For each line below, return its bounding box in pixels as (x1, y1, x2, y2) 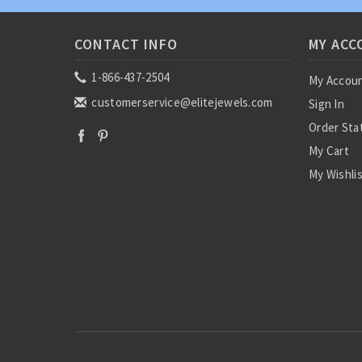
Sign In (308, 96, 345, 112)
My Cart (308, 143, 350, 158)
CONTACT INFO (74, 35, 178, 53)
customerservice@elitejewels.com (89, 95, 273, 110)
